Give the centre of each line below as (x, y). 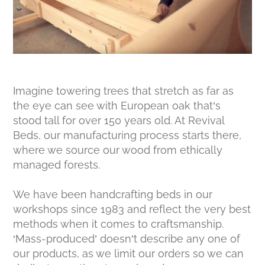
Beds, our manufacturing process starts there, (127, 135)
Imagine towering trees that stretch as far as (124, 91)
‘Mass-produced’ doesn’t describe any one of (127, 238)
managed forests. (57, 164)
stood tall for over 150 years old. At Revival (119, 120)
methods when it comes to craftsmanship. (119, 224)
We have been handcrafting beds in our (113, 194)
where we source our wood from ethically (118, 150)
